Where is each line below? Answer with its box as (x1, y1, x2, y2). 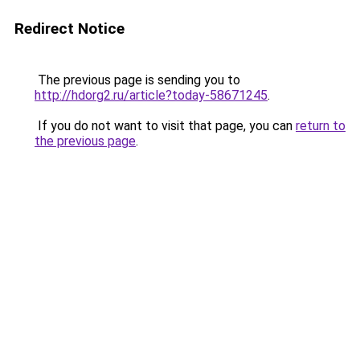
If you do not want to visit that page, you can (35, 118, 296, 133)
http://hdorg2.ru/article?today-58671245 (35, 88, 268, 103)
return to (296, 118, 346, 133)
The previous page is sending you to (35, 72, 240, 88)
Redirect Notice (14, 19, 125, 38)
